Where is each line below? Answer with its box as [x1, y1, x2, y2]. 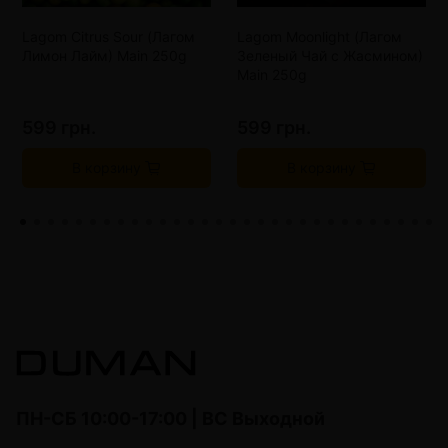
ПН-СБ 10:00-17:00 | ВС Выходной [16, 407, 325, 429]
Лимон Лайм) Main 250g [22, 47, 187, 65]
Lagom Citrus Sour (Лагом [22, 28, 195, 46]
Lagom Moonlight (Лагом [237, 28, 402, 46]
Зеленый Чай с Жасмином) [237, 47, 423, 65]
